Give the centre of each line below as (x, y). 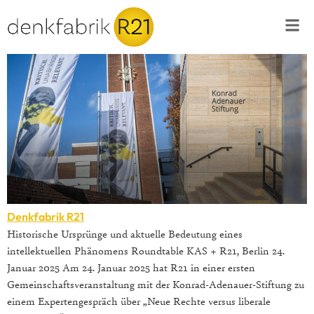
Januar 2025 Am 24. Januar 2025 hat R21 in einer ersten (131, 267)
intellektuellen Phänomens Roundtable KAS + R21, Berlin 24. (146, 251)
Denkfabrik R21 (46, 217)
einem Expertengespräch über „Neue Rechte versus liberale (139, 301)
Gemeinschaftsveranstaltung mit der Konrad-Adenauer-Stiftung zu (156, 284)
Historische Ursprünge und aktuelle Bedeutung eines (125, 234)
